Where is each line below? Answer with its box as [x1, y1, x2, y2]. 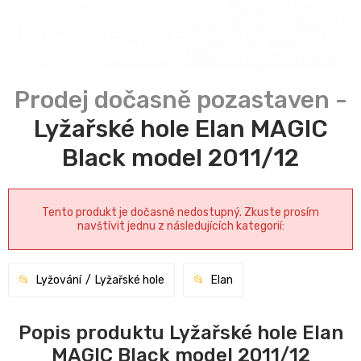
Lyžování [36, 273, 81, 288]
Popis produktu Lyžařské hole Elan [18, 322, 343, 345]
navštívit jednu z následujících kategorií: [77, 219, 284, 234]
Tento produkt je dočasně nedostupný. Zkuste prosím [42, 205, 319, 220]
